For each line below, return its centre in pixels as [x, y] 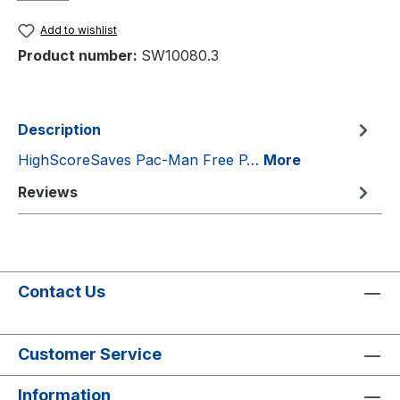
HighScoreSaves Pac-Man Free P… [141, 160]
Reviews [48, 192]
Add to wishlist [79, 30]
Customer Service [90, 354]
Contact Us [62, 292]
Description [59, 130]
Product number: [79, 56]
